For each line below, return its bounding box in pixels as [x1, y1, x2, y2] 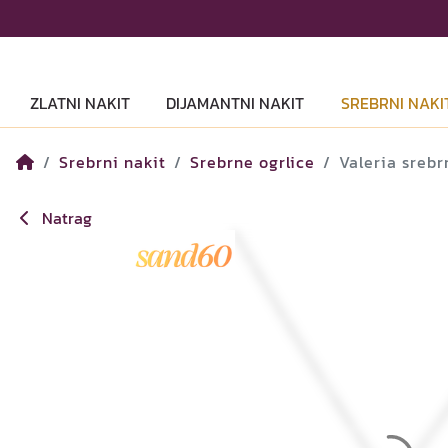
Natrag [38, 206, 92, 230]
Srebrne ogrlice [190, 150, 315, 174]
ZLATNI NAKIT [30, 91, 131, 115]
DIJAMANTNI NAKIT [166, 91, 305, 115]
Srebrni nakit [59, 150, 166, 174]
